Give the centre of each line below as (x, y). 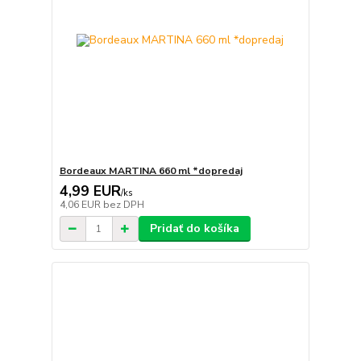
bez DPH (123, 205)
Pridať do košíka (194, 229)
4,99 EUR (90, 191)
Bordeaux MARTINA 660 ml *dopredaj (151, 171)
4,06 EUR (81, 205)
